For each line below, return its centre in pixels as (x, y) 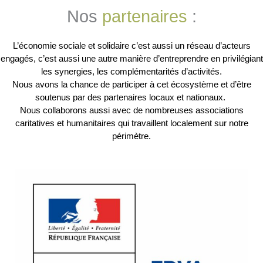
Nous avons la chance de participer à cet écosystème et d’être (131, 85)
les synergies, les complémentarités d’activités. (131, 72)
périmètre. (131, 136)
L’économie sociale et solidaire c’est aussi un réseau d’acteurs (131, 46)
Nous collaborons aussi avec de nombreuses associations (131, 110)
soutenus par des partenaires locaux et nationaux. (131, 97)
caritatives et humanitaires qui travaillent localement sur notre (131, 123)
